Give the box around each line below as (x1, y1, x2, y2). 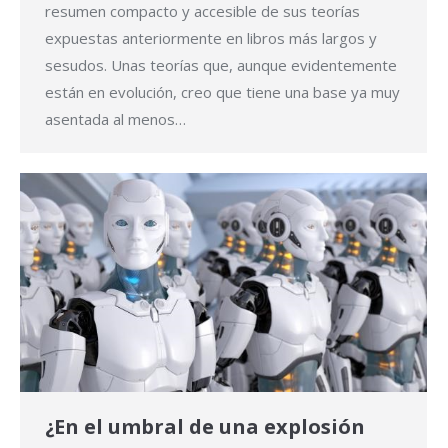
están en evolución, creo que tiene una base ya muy (45, 82, 400, 103)
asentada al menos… (45, 109, 186, 130)
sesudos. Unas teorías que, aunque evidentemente (45, 55, 397, 76)
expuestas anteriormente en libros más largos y (45, 28, 377, 49)
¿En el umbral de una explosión (45, 413, 365, 441)
